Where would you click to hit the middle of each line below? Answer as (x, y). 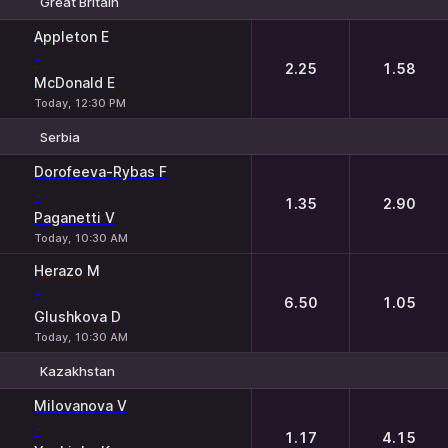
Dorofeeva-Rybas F (100, 171)
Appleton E (71, 36)
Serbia (60, 136)
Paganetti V (74, 217)
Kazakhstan (77, 370)
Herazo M (67, 270)
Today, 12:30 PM (80, 103)
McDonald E (74, 82)
